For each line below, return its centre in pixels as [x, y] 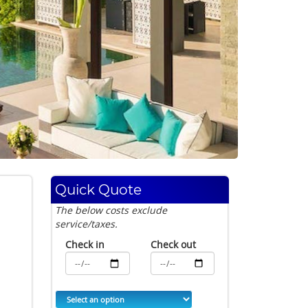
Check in [85, 244]
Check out [173, 244]
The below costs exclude [111, 210]
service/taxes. [86, 224]
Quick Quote [98, 190]
